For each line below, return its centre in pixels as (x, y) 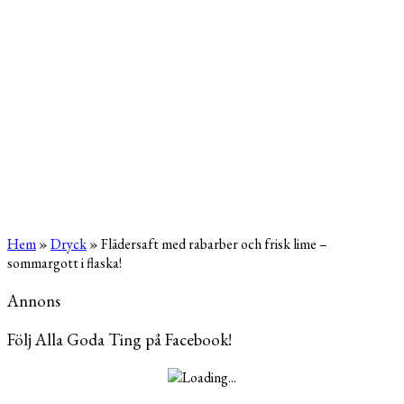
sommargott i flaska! (64, 263)
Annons (34, 300)
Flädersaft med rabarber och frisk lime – (214, 244)
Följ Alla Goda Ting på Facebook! (119, 340)
